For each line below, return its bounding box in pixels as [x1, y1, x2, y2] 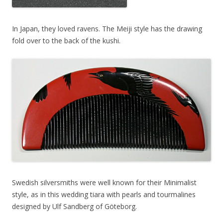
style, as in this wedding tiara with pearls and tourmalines [12, 190, 196, 200]
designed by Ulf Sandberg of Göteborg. [12, 202, 137, 212]
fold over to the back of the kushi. [12, 36, 120, 46]
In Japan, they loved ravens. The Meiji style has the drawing [12, 24, 202, 34]
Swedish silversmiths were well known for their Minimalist [12, 178, 197, 188]
